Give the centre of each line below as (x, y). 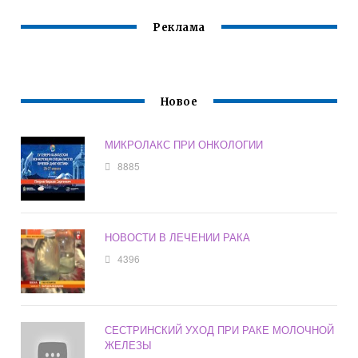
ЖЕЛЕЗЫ (129, 345)
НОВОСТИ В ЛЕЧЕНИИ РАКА (178, 237)
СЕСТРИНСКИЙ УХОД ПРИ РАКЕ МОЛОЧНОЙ (220, 330)
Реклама (179, 28)
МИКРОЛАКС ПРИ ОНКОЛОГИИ (184, 145)
